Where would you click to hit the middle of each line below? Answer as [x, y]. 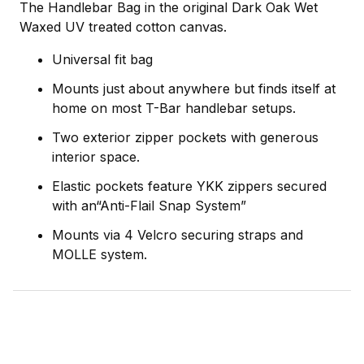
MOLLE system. [100, 255]
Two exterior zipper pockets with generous [185, 138]
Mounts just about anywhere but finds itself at [194, 89]
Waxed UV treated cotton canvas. [123, 27]
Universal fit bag [102, 60]
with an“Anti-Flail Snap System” [149, 206]
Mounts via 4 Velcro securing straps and [178, 235]
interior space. [96, 157]
